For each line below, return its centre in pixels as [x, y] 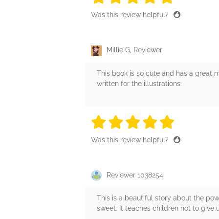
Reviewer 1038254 [135, 175]
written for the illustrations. [139, 83]
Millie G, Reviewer [134, 50]
